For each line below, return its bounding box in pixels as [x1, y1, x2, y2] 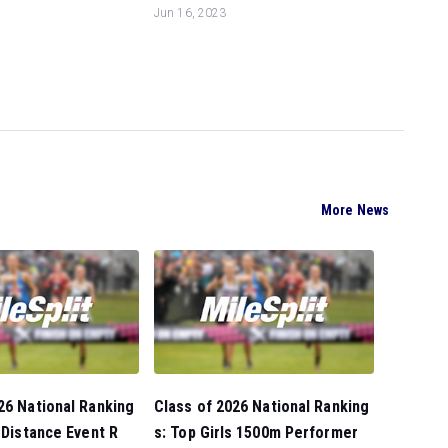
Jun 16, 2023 [154, 5, 227, 20]
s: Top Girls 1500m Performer [154, 423, 358, 442]
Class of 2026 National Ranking [154, 397, 370, 416]
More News [321, 202, 389, 219]
